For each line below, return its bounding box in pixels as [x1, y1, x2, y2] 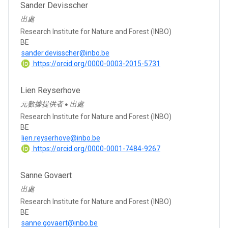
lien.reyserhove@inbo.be [21, 133, 100, 142]
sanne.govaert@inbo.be [21, 218, 98, 227]
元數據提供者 [20, 99, 65, 108]
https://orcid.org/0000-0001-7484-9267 [32, 144, 160, 153]
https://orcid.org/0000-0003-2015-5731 [32, 59, 160, 68]
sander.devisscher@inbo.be [21, 48, 109, 57]
